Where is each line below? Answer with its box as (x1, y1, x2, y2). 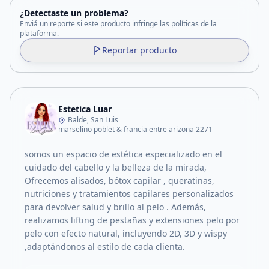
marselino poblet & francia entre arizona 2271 (58, 124, 213, 134)
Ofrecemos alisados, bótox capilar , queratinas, (25, 175, 214, 186)
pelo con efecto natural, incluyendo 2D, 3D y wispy (25, 228, 227, 239)
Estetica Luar (58, 103, 112, 115)
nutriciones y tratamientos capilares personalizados (25, 188, 234, 199)
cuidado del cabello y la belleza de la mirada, (25, 162, 207, 173)
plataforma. (20, 28, 59, 38)
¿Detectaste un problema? (20, 7, 128, 19)
